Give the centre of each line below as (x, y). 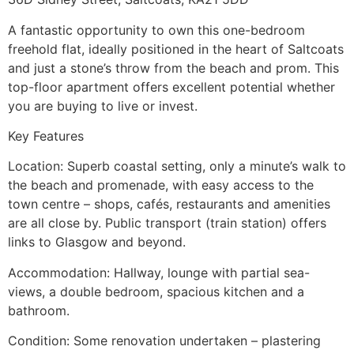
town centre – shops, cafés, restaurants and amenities (169, 204)
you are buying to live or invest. (103, 105)
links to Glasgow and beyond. (97, 242)
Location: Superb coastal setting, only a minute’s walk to (177, 166)
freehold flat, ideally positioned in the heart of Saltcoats (176, 49)
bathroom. (39, 310)
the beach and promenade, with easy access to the (161, 185)
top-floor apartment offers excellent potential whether (171, 87)
